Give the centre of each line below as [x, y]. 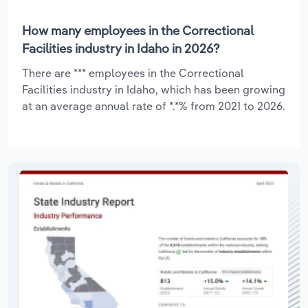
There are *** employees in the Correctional [133, 73]
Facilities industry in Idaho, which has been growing [154, 89]
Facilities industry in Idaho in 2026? [121, 48]
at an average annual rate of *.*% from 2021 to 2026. [154, 106]
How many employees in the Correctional [138, 30]
